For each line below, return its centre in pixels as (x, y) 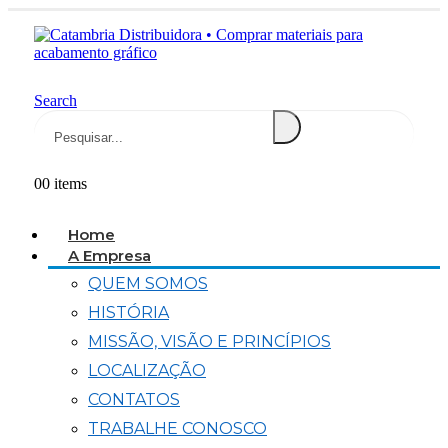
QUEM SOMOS (148, 283)
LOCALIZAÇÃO (147, 370)
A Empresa (109, 255)
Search (55, 100)
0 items (64, 183)
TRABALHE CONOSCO (177, 428)
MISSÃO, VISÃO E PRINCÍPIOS (209, 341)
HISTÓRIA (128, 312)
